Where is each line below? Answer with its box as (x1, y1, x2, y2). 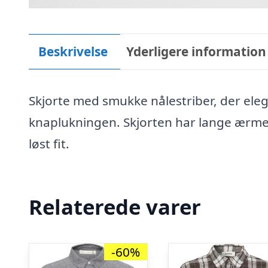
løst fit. (29, 135, 69, 153)
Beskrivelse (38, 43, 108, 60)
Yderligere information (126, 43, 267, 60)
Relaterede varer (29, 192, 201, 221)
